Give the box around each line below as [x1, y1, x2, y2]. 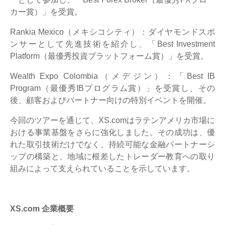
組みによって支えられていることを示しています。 [10, 164, 197, 173]
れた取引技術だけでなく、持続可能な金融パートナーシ [10, 140, 215, 149]
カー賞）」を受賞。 [10, 7, 82, 16]
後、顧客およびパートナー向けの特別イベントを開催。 [10, 95, 211, 104]
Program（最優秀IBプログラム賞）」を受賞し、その [10, 83, 215, 92]
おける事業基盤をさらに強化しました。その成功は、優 [10, 128, 215, 137]
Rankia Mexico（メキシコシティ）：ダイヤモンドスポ [10, 27, 215, 36]
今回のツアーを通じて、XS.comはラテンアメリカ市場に [10, 116, 215, 125]
